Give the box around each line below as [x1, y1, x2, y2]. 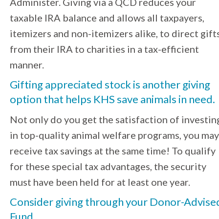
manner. [10, 59, 46, 71]
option [10, 92, 42, 106]
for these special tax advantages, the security [10, 160, 206, 173]
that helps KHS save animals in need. [42, 92, 217, 106]
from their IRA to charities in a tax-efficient [10, 43, 199, 55]
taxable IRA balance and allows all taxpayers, [10, 12, 204, 24]
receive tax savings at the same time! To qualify [10, 145, 216, 157]
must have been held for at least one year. [10, 176, 190, 188]
